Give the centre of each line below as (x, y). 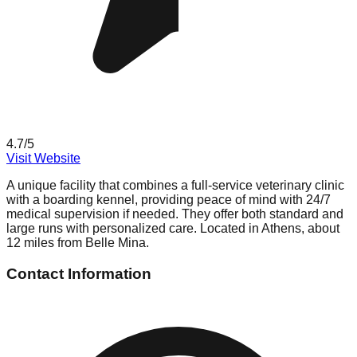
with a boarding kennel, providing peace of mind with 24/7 (169, 200)
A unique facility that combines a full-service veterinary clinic (175, 186)
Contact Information (79, 273)
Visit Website (43, 159)
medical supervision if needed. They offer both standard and (175, 214)
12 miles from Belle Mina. (78, 243)
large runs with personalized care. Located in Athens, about (173, 229)
